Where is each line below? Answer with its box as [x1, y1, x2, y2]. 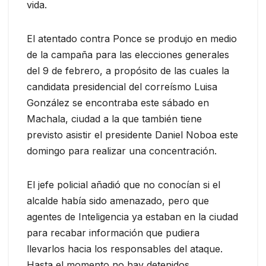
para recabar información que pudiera [27, 227, 199, 239]
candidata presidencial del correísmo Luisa [27, 81, 217, 93]
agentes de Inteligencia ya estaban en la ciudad [27, 211, 238, 223]
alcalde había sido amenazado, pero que [27, 195, 209, 207]
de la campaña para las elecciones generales [27, 49, 229, 61]
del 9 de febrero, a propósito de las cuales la [27, 65, 229, 77]
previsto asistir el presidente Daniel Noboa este [27, 129, 238, 141]
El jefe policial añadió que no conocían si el [27, 179, 220, 191]
